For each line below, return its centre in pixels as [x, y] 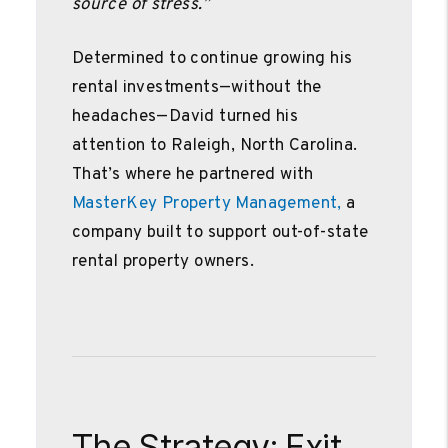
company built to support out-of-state [220, 232]
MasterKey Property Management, [206, 203]
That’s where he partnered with [192, 174]
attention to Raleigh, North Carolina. [214, 145]
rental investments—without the [196, 87]
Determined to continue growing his [212, 58]
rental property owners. [163, 261]
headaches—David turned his [185, 116]
